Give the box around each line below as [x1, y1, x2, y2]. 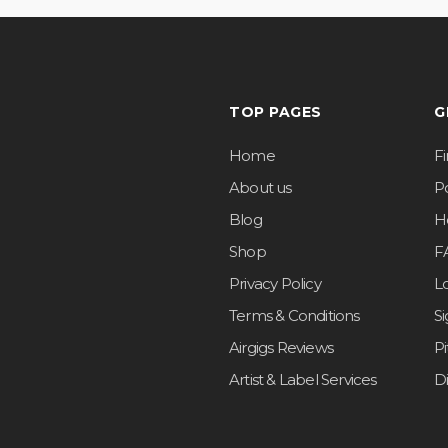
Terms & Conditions [229, 305, 360, 325]
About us [229, 177, 292, 197]
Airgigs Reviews [229, 337, 333, 357]
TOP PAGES [229, 102, 322, 121]
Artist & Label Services [229, 369, 377, 389]
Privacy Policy [229, 273, 321, 293]
